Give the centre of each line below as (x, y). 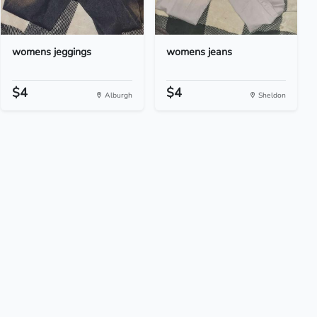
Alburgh (117, 95)
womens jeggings (52, 52)
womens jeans (199, 52)
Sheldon (271, 95)
